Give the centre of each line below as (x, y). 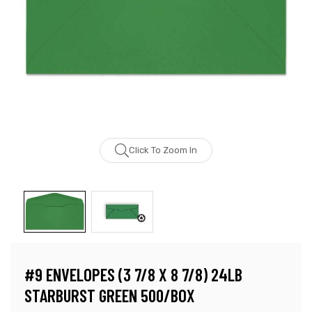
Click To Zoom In (163, 150)
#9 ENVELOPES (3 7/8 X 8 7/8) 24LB (133, 274)
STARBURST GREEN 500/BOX (110, 295)
